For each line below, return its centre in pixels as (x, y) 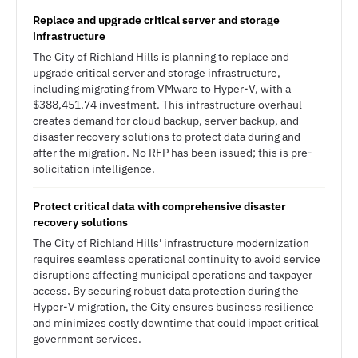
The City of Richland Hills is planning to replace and (161, 57)
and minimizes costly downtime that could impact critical (176, 323)
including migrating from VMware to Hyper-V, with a (162, 89)
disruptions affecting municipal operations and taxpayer (173, 275)
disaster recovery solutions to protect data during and (167, 137)
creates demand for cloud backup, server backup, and (166, 121)
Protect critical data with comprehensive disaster (159, 206)
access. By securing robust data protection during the (166, 291)
